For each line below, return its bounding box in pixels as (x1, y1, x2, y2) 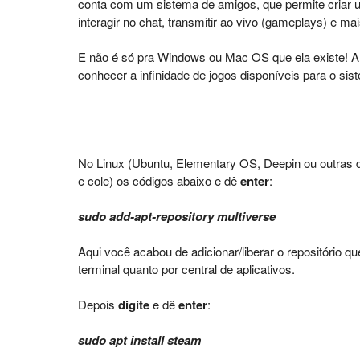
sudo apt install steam (78, 331, 201, 349)
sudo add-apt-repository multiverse (78, 207, 276, 225)
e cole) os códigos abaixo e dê (78, 172, 240, 189)
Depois (78, 296, 118, 313)
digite (118, 296, 149, 313)
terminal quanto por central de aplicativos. (78, 260, 295, 277)
